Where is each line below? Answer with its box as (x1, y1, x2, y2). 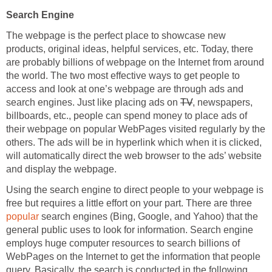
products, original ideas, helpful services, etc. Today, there (6, 44, 253, 55)
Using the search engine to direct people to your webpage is (6, 185, 263, 195)
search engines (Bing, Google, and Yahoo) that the (39, 211, 258, 222)
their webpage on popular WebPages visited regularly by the (6, 124, 265, 135)
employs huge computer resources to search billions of (6, 238, 240, 249)
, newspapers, (192, 97, 253, 108)
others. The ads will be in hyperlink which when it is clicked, (6, 137, 262, 148)
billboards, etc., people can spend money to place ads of (6, 110, 247, 121)
